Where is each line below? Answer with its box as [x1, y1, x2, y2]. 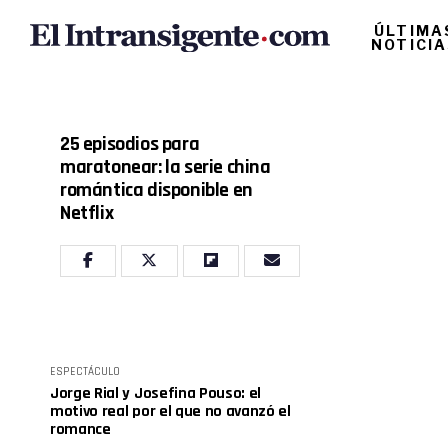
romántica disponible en [60, 177, 253, 203]
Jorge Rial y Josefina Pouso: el [50, 383, 262, 404]
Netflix [60, 200, 114, 226]
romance [50, 419, 111, 440]
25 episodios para [60, 131, 200, 157]
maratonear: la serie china [60, 154, 271, 180]
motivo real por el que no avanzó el [50, 401, 291, 422]
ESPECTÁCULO [50, 365, 120, 379]
